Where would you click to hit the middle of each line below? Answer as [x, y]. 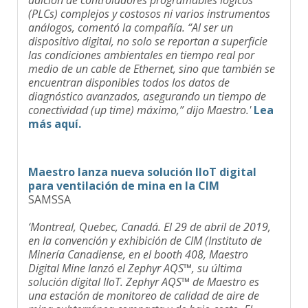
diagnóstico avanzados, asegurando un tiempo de [147, 87]
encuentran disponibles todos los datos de [129, 73]
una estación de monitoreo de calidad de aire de [144, 286]
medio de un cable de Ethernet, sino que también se [152, 59]
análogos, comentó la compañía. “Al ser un [131, 18]
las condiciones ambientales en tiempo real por [141, 46]
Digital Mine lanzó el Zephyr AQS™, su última [135, 259]
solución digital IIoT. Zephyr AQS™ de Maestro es [144, 273]
